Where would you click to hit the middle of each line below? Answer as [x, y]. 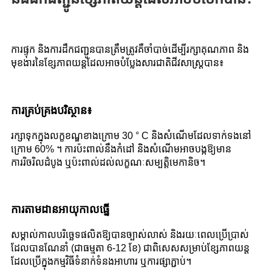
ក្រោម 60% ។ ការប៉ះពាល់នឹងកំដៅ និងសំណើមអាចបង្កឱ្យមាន [121, 149]
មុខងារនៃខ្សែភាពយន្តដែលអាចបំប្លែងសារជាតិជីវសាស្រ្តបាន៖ [117, 63]
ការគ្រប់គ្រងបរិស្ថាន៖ [52, 110]
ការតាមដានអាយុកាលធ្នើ [60, 210]
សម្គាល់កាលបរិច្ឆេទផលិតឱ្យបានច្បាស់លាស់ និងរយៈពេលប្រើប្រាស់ [130, 235]
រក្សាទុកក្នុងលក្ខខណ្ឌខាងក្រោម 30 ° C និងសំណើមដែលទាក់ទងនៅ [131, 135]
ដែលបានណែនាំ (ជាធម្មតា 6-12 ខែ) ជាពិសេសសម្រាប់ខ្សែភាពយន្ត [130, 248]
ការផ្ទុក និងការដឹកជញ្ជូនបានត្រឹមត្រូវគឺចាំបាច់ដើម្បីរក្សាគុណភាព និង [130, 50]
